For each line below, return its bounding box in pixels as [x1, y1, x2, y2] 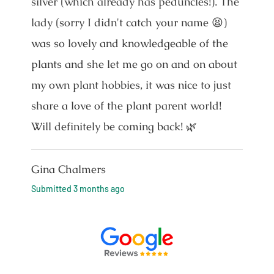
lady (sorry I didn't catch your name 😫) [31, 15, 227, 29]
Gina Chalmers [31, 161, 106, 176]
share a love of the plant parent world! [31, 98, 221, 113]
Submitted [31, 183, 73, 194]
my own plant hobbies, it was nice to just [31, 77, 231, 92]
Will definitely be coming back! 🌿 [31, 119, 197, 133]
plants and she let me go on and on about [31, 56, 237, 71]
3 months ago [73, 183, 125, 194]
